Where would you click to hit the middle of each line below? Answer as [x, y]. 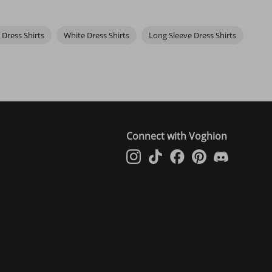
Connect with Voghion [176, 136]
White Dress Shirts [97, 35]
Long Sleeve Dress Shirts [192, 35]
